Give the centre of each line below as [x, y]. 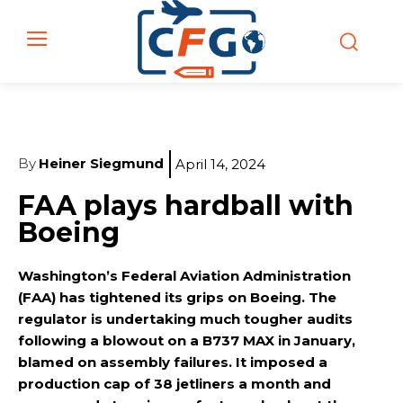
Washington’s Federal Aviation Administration [184, 275]
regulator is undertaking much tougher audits [185, 318]
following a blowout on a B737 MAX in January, [187, 340]
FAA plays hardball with [186, 205]
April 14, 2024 [220, 164]
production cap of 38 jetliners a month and [175, 383]
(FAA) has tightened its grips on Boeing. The [177, 297]
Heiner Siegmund [101, 164]
